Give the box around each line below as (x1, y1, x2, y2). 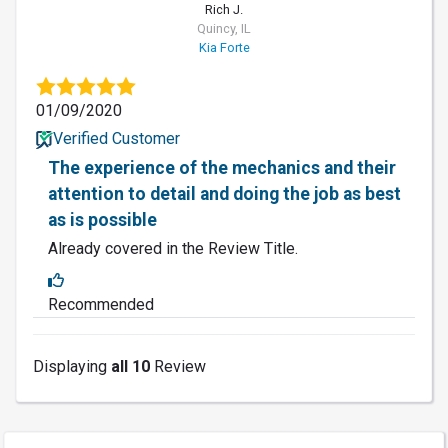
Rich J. (205, 2, 243, 18)
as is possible (48, 210, 157, 231)
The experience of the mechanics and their (48, 158, 396, 179)
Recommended (48, 295, 154, 315)
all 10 (111, 357, 150, 377)
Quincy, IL (197, 21, 251, 37)
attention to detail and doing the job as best (48, 184, 401, 205)
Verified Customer (52, 129, 180, 149)
